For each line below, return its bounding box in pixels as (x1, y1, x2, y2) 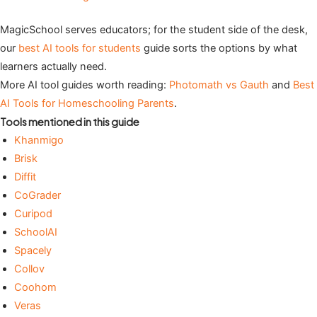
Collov (14, 263, 45, 276)
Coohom (14, 281, 57, 294)
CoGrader (14, 189, 61, 202)
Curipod (14, 207, 52, 221)
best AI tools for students (18, 42, 141, 55)
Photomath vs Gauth (169, 79, 269, 92)
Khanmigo (14, 134, 64, 147)
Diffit (14, 171, 36, 184)
